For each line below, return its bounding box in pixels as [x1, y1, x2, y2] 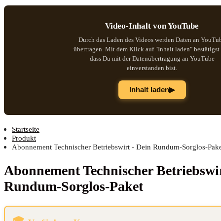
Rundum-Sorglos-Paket [4, 178, 143, 194]
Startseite [12, 124, 39, 133]
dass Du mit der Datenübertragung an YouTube [89, 54, 215, 62]
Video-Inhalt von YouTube [105, 21, 199, 31]
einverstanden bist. [127, 64, 177, 72]
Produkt [12, 133, 36, 142]
